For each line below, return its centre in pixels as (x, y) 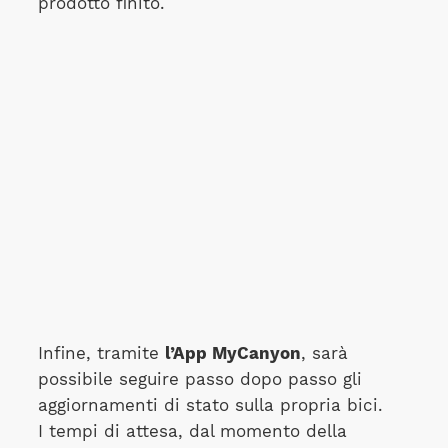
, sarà (324, 353)
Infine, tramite (101, 353)
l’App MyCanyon (232, 353)
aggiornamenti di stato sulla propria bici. (210, 405)
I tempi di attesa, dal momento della (192, 431)
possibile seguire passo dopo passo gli (199, 379)
